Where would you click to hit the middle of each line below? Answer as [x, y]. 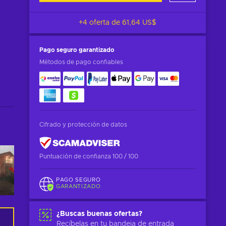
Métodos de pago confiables [81, 62]
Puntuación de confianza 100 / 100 [89, 156]
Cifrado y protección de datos [83, 125]
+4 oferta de [100, 23]
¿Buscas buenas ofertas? [99, 214]
